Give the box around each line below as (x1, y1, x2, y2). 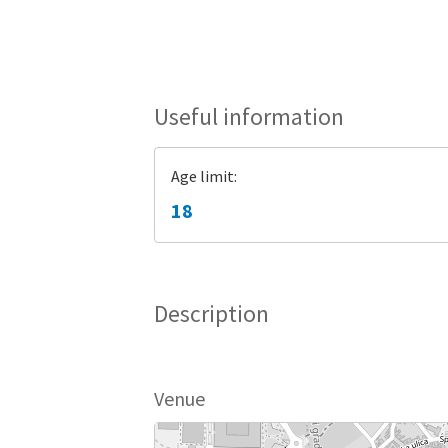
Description (154, 299, 269, 329)
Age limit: (171, 166, 237, 187)
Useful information (154, 102, 344, 132)
